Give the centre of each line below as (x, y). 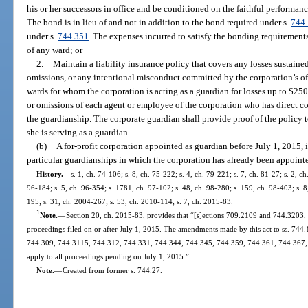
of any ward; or (55, 49)
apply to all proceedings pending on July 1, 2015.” (108, 256)
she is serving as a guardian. (79, 132)
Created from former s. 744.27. (112, 270)
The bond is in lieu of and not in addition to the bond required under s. (159, 22)
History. (49, 174)
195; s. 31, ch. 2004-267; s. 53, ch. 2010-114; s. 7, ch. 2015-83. (130, 201)
